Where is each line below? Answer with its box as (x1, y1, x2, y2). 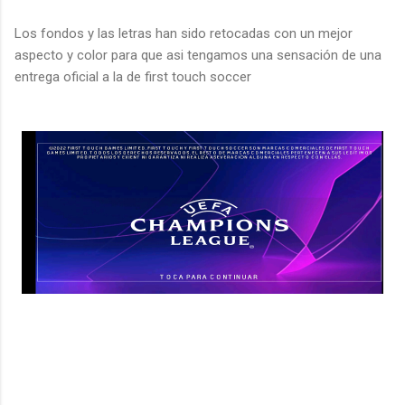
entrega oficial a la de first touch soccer (14, 68, 251, 85)
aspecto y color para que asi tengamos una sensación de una (14, 46, 381, 63)
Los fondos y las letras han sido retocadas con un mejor (14, 24, 353, 42)
